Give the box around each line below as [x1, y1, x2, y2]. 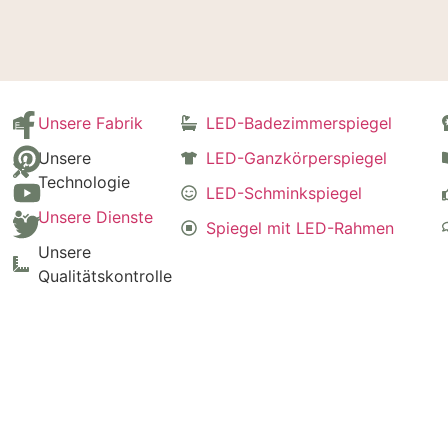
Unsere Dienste [38, 207, 154, 228]
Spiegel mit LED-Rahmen [206, 218, 395, 239]
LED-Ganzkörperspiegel [206, 148, 388, 169]
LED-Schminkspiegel [206, 183, 363, 204]
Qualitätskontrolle [38, 266, 173, 287]
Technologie [38, 172, 131, 193]
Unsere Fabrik [38, 113, 144, 134]
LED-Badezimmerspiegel [206, 113, 393, 134]
